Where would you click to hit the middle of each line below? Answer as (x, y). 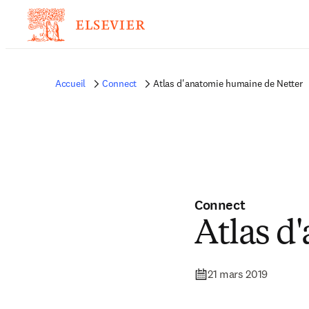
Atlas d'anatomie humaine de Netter (228, 83)
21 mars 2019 (238, 274)
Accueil (71, 83)
